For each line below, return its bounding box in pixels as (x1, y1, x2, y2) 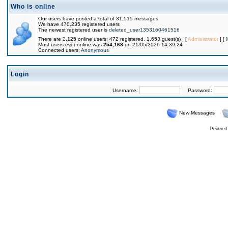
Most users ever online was (38, 42, 103, 47)
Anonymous (81, 47, 109, 53)
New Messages (179, 110, 215, 116)
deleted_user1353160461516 (109, 27, 180, 33)
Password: (180, 88, 214, 93)
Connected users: (38, 47, 81, 53)
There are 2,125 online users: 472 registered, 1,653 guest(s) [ (38, 36, 188, 42)
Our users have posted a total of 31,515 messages (38, 16, 158, 21)
